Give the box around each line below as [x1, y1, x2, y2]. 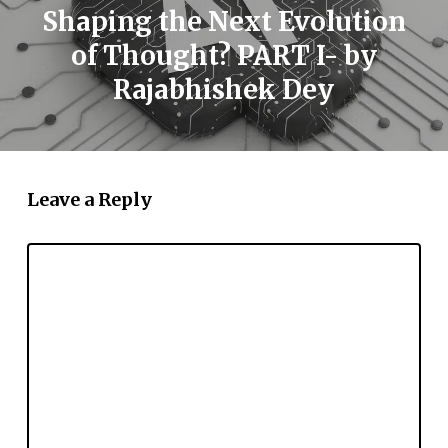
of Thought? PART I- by [70, 39, 377, 73]
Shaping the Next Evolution [41, 5, 406, 39]
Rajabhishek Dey [113, 73, 335, 107]
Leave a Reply [26, 188, 152, 212]
